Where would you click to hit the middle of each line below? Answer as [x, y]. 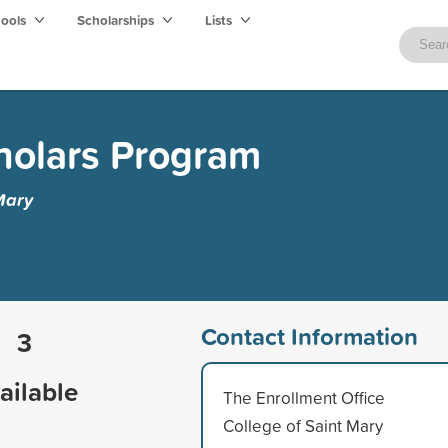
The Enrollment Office [303, 397]
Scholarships [117, 20]
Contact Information [309, 335]
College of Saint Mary [302, 425]
